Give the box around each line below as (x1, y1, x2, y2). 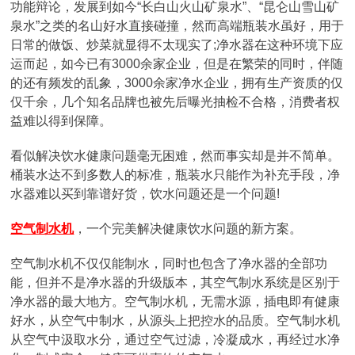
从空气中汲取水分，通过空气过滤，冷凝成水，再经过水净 (10, 333, 341, 346)
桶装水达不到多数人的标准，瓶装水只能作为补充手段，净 (10, 168, 341, 181)
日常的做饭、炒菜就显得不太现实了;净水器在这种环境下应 (10, 38, 344, 52)
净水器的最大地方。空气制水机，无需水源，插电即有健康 (10, 295, 341, 308)
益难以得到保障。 (10, 114, 113, 128)
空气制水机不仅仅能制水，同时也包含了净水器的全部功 (10, 257, 328, 270)
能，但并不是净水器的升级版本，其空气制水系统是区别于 (10, 276, 341, 289)
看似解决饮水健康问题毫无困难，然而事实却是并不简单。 (10, 149, 341, 162)
